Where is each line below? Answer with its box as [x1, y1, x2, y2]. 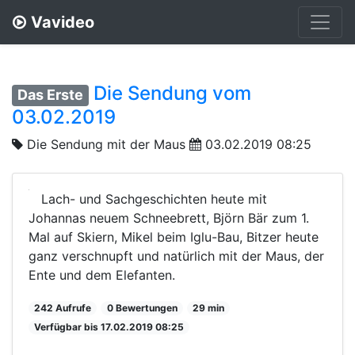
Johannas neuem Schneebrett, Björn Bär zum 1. [29, 209, 309, 226]
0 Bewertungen [106, 301, 177, 314]
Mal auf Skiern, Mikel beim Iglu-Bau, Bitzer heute [29, 228, 319, 245]
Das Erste [17, 86, 84, 103]
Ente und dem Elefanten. [29, 266, 175, 283]
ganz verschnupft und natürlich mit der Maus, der [29, 247, 324, 264]
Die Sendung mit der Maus [27, 136, 185, 152]
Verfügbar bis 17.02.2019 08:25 [34, 320, 185, 333]
